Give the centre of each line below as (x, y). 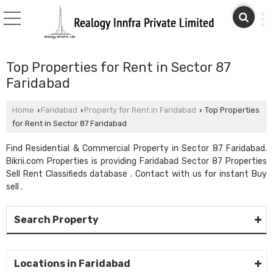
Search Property (56, 220)
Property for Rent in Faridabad (140, 110)
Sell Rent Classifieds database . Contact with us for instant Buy (136, 174)
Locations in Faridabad (72, 264)
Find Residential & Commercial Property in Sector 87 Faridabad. (136, 148)
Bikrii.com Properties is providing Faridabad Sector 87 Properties (136, 161)
